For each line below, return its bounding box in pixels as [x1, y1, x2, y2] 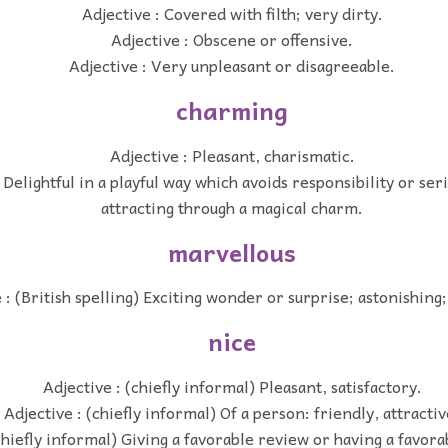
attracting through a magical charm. [101, 193, 363, 220]
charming [176, 91, 288, 130]
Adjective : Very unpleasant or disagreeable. [69, 52, 395, 79]
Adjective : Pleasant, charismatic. [109, 141, 355, 168]
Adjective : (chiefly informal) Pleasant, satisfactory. [42, 373, 422, 400]
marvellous [168, 232, 296, 271]
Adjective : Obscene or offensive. [111, 26, 353, 53]
